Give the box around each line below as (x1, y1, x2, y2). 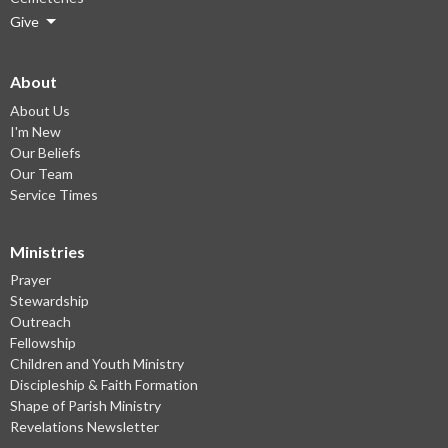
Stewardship (10, 292, 89, 310)
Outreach (10, 313, 71, 331)
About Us (10, 101, 70, 119)
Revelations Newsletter (10, 418, 159, 436)
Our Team (10, 164, 73, 182)
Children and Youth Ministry (10, 355, 184, 373)
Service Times (10, 185, 98, 203)
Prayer (10, 271, 51, 289)
